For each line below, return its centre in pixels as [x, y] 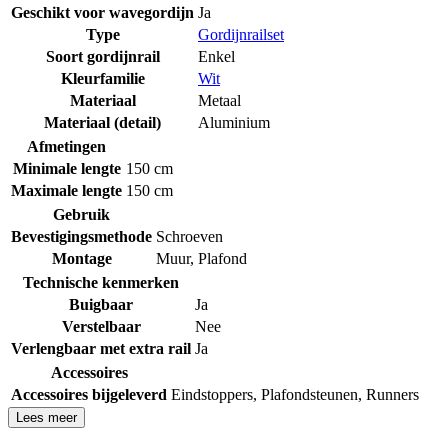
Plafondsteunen [309, 394]
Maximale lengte [66, 190]
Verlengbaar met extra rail [101, 348]
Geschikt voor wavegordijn [102, 12]
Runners [392, 394]
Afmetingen [66, 146]
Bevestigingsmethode [81, 236]
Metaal [219, 100]
